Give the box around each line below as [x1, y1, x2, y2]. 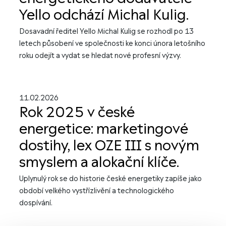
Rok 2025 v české [19, 103, 135, 122]
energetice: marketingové [19, 120, 188, 139]
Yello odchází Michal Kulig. [19, 6, 189, 25]
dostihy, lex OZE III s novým [19, 136, 199, 155]
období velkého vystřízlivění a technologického [19, 186, 174, 196]
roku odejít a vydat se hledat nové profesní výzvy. [19, 51, 181, 61]
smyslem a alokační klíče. [19, 153, 179, 172]
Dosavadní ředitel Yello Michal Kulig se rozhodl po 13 [19, 27, 194, 36]
